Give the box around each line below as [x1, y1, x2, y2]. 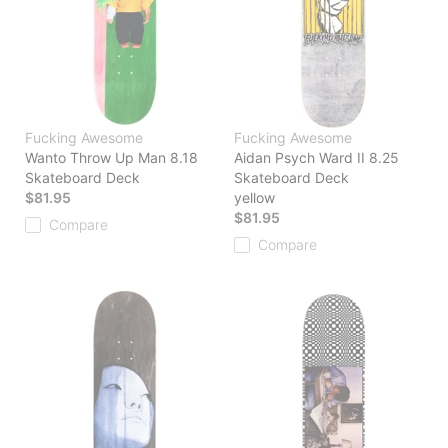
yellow [234, 189, 275, 207]
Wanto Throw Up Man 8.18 [25, 149, 198, 167]
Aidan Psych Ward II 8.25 [234, 149, 399, 167]
